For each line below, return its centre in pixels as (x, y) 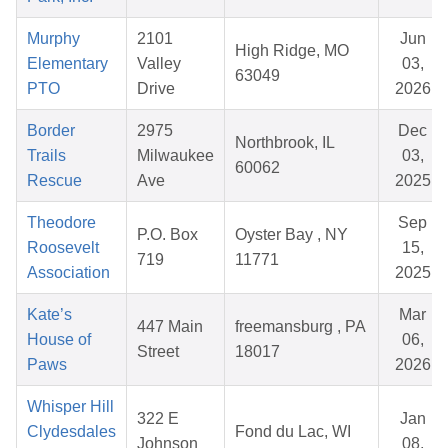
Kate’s (49, 315)
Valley (159, 64)
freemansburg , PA (300, 327)
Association (68, 273)
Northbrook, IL (285, 143)
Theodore (61, 223)
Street (158, 352)
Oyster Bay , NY (291, 235)
